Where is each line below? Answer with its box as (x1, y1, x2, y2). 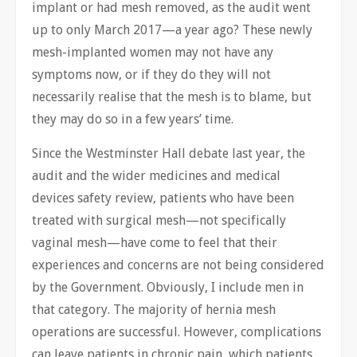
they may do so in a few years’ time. (32, 111, 233, 127)
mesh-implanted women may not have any (32, 44, 273, 60)
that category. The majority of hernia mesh (32, 301, 276, 317)
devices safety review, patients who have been (32, 190, 294, 206)
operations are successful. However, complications (32, 324, 321, 339)
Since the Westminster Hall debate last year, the (32, 145, 305, 161)
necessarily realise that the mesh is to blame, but (32, 88, 312, 104)
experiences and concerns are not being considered (32, 257, 324, 273)
